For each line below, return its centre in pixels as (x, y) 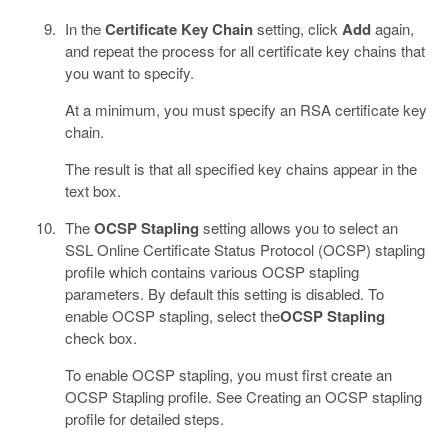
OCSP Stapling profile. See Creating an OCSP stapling (243, 397)
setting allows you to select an (298, 228)
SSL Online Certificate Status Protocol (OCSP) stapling (244, 250)
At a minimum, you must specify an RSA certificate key (245, 110)
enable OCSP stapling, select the (172, 316)
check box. (100, 338)
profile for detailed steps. (144, 419)
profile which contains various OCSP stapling (211, 272)
